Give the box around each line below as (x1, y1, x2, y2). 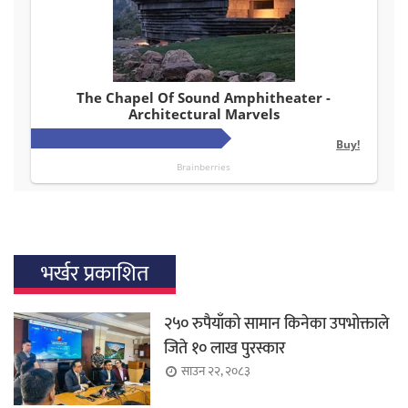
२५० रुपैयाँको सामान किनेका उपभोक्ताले (164, 311, 389, 339)
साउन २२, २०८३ (181, 361, 250, 382)
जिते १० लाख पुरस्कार (164, 335, 285, 363)
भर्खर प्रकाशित (41, 256, 148, 293)
